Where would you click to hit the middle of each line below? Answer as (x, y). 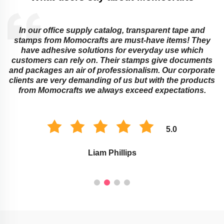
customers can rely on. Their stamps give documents (112, 60)
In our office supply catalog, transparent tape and (112, 30)
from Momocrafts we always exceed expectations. (112, 90)
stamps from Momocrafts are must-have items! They (112, 40)
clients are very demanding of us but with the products (112, 80)
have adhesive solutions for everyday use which (112, 50)
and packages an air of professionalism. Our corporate (112, 70)
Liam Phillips (112, 152)
